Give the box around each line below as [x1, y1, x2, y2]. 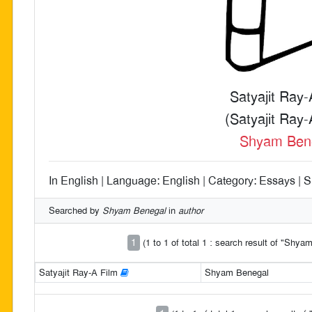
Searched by [49, 204, 102, 217]
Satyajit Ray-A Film [38, 266, 120, 279]
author [178, 204, 203, 217]
